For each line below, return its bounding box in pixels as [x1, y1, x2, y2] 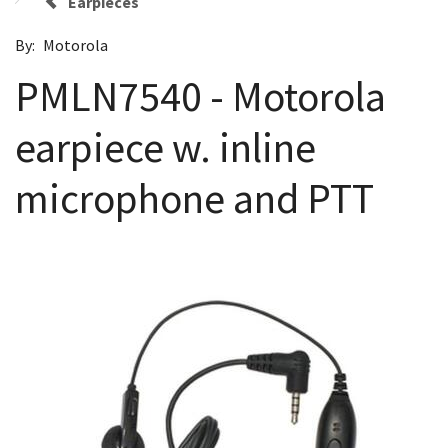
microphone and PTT [15, 171, 374, 224]
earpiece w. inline [15, 120, 316, 173]
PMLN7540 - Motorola [15, 69, 386, 122]
